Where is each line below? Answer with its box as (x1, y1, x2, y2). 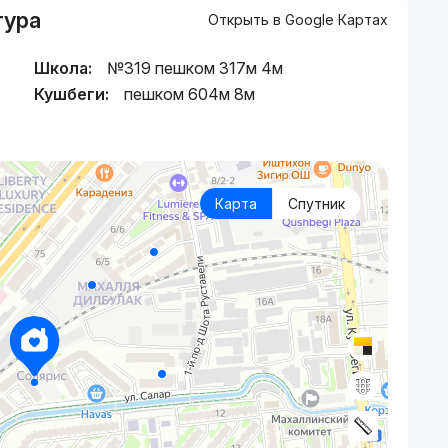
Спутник (287, 195, 345, 212)
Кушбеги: (34, 84, 109, 104)
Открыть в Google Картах (207, 11, 388, 28)
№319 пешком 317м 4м (107, 58, 283, 78)
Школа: (34, 58, 92, 78)
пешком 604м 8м (124, 84, 255, 104)
